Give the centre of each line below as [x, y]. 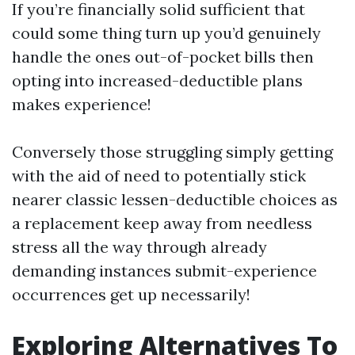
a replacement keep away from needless [162, 223]
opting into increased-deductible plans [157, 80]
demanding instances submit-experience [164, 271]
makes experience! [82, 104]
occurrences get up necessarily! [131, 294]
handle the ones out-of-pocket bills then [163, 57]
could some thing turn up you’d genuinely [166, 33]
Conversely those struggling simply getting [172, 152]
